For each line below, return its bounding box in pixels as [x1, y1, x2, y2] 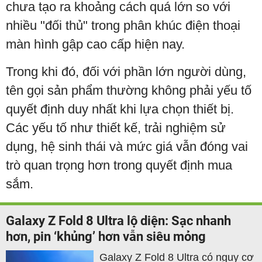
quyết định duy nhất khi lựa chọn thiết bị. [6, 102, 234, 117]
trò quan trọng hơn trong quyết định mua [6, 158, 232, 173]
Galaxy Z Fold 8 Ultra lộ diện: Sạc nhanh [6, 213, 231, 229]
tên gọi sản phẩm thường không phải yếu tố [6, 83, 251, 98]
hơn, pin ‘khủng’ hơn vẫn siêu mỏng [6, 229, 206, 244]
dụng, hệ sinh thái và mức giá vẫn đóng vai [6, 139, 248, 154]
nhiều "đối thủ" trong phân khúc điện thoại [6, 18, 240, 33]
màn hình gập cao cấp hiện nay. [6, 37, 185, 52]
